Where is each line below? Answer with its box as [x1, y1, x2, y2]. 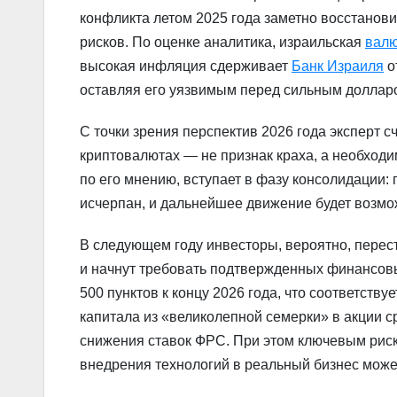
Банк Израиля [292, 58, 384, 74]
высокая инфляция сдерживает [80, 58, 292, 74]
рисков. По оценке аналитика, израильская [80, 35, 365, 51]
